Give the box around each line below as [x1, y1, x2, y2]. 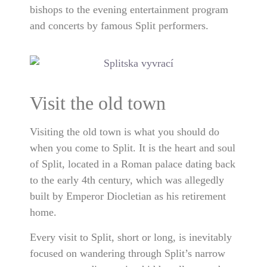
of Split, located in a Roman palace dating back [30, 158, 235, 170]
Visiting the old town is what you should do [30, 126, 219, 138]
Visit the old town [30, 92, 166, 114]
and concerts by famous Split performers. [30, 20, 209, 32]
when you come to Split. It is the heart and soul [30, 142, 235, 154]
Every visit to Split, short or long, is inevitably [30, 231, 232, 243]
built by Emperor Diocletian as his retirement [30, 190, 226, 203]
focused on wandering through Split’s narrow [30, 247, 225, 259]
